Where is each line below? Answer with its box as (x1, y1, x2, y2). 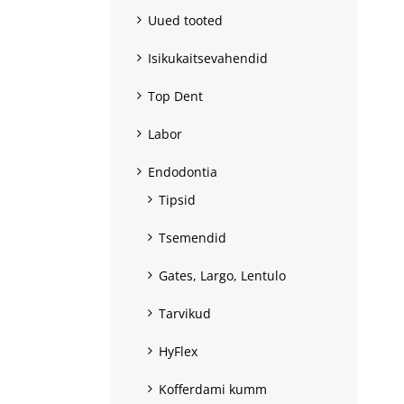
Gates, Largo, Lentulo (159, 266, 286, 284)
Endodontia (148, 162, 217, 180)
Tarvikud (159, 304, 211, 322)
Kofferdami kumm (159, 380, 267, 398)
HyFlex (159, 342, 197, 360)
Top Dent (148, 87, 203, 105)
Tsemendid (159, 228, 226, 246)
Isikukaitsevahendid (148, 49, 268, 67)
